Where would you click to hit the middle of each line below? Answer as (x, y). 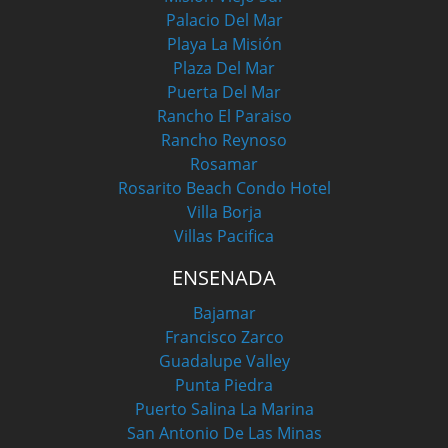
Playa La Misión (224, 44)
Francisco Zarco (224, 337)
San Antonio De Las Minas (224, 433)
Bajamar (224, 313)
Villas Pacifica (224, 236)
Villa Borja (224, 212)
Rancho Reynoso (224, 140)
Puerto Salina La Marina (224, 409)
